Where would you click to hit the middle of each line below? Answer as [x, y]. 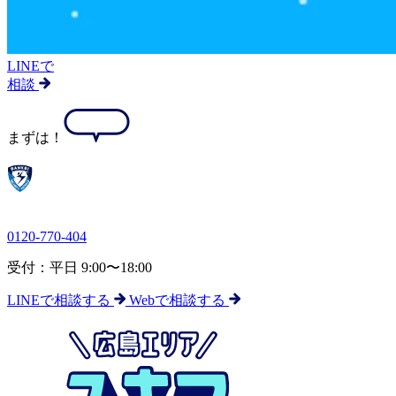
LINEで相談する [61, 300]
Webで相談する [179, 300]
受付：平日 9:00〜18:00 [80, 267]
